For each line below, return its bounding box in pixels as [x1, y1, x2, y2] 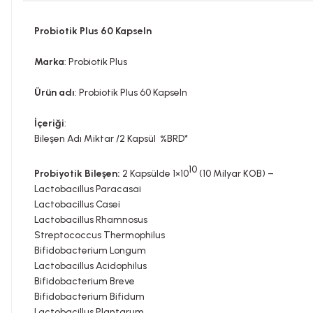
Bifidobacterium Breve [34, 275, 135, 287]
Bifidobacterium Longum [34, 244, 146, 256]
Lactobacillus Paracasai [34, 182, 141, 195]
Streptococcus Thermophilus [34, 228, 165, 241]
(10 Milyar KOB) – [197, 167, 274, 180]
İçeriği [34, 117, 64, 129]
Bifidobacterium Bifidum [34, 290, 145, 303]
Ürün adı [34, 87, 75, 99]
